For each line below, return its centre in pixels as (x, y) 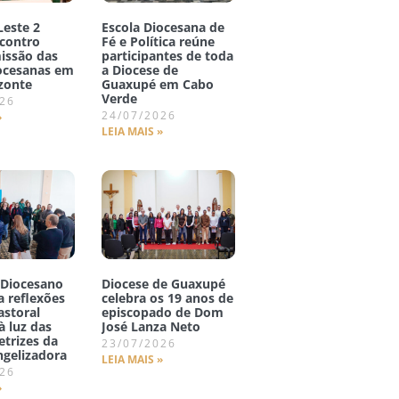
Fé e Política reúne (158, 42)
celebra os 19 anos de (167, 297)
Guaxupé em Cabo (157, 85)
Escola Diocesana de (163, 28)
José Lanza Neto (151, 326)
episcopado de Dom (162, 312)
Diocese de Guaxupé (163, 283)
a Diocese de (139, 70)
